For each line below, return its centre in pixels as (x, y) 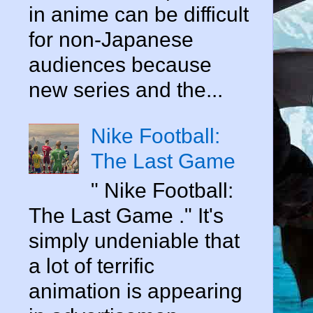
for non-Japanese (111, 39)
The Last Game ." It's (126, 215)
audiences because (120, 64)
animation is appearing (136, 291)
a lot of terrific (92, 265)
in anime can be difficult (139, 14)
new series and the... (126, 89)
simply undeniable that (134, 240)
